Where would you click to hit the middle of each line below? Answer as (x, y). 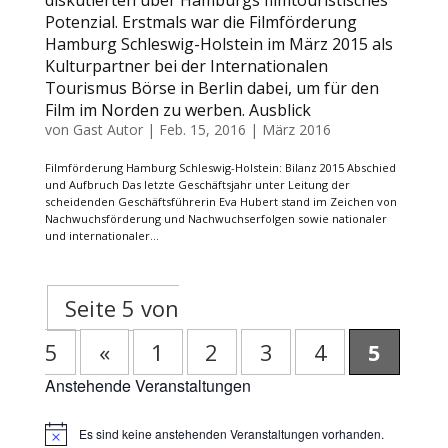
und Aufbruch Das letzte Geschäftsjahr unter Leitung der (197, 184)
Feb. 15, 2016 (202, 129)
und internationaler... (101, 235)
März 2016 (296, 129)
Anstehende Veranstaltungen (147, 385)
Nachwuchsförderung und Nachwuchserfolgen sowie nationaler (215, 218)
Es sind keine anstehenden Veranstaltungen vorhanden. (231, 434)
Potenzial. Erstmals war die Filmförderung (200, 22)
